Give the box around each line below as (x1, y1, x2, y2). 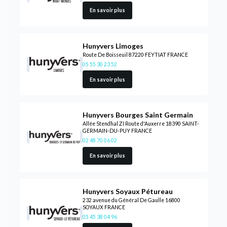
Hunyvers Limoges (82, 41, 143, 50)
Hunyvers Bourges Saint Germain (82, 110, 193, 120)
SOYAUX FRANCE (82, 204, 125, 210)
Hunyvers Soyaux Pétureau (82, 186, 173, 196)
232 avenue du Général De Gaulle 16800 (82, 197, 180, 203)
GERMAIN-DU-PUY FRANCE (82, 128, 152, 134)
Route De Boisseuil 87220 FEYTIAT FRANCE (82, 51, 188, 58)
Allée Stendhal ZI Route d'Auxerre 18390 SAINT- (82, 121, 199, 127)
